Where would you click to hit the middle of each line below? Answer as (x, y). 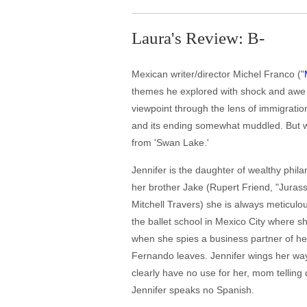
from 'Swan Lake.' (170, 143)
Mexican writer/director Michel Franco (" (218, 74)
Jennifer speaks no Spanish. (193, 290)
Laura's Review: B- (198, 38)
